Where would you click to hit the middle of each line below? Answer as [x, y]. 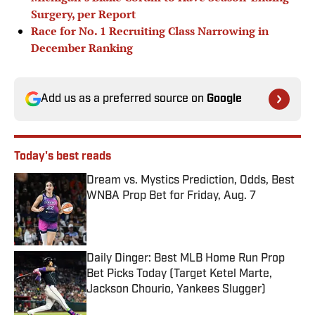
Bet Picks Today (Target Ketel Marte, [179, 275]
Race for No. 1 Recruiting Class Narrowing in [150, 31]
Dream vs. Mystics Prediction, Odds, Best [191, 181]
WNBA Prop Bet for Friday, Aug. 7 [171, 197]
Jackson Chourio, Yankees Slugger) [176, 290]
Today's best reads [63, 157]
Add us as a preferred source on [124, 99]
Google [224, 99]
